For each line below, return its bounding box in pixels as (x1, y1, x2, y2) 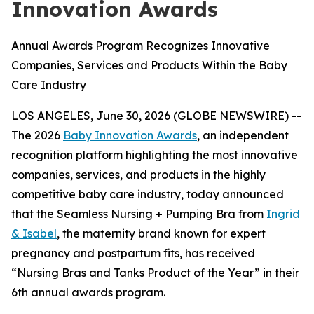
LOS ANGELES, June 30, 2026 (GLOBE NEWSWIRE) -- (11, 109, 301, 123)
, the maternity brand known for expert (57, 226, 266, 240)
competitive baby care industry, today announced (11, 187, 284, 201)
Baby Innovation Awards (63, 128, 197, 142)
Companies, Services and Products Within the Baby (11, 58, 287, 72)
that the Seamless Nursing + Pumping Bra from (11, 207, 266, 221)
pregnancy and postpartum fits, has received (11, 246, 255, 260)
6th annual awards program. (11, 285, 165, 299)
